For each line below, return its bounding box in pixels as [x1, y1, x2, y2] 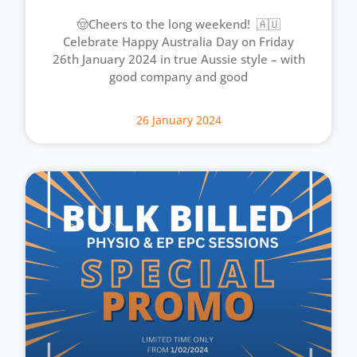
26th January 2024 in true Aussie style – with [52, 51, 305, 68]
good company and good [109, 69, 248, 85]
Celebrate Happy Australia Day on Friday [63, 33, 294, 50]
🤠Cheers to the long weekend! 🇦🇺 [76, 16, 280, 33]
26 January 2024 [135, 112, 222, 128]
